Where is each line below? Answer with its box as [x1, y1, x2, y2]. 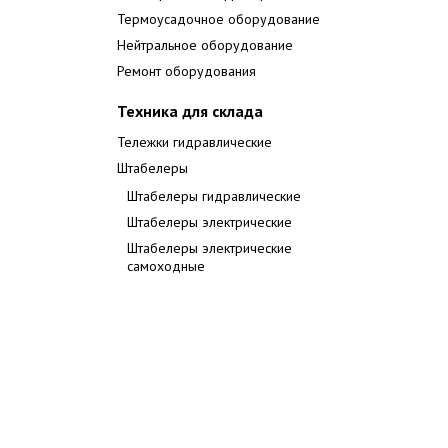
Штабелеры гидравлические [127, 187, 301, 205]
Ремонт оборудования [117, 62, 256, 80]
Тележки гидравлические [117, 133, 272, 151]
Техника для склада [117, 101, 263, 121]
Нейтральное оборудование [117, 36, 293, 54]
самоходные [127, 257, 205, 275]
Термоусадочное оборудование [117, 10, 320, 28]
